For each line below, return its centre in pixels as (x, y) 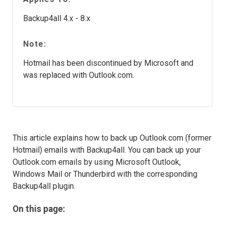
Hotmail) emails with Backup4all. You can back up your (107, 150)
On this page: (39, 209)
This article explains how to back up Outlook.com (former (112, 138)
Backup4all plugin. (44, 186)
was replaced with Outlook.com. (79, 75)
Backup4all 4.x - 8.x (57, 18)
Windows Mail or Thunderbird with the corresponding (105, 174)
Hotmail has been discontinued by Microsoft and (108, 63)
